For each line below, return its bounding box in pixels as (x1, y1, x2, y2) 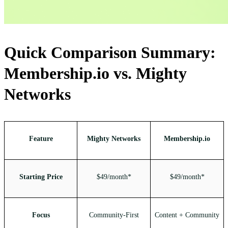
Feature (28, 135, 53, 143)
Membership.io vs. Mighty (4, 64, 187, 83)
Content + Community (155, 211, 219, 219)
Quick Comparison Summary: (4, 43, 216, 62)
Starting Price (19, 173, 63, 181)
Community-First (89, 211, 139, 219)
